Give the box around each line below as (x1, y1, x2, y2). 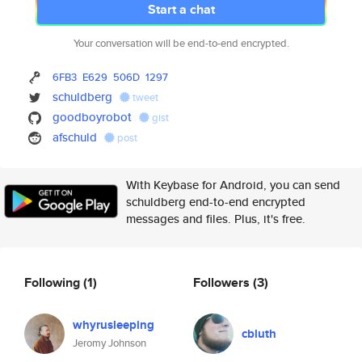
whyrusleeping (73, 316, 154, 334)
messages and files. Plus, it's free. (126, 210, 305, 227)
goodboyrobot (53, 108, 133, 125)
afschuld (53, 128, 98, 145)
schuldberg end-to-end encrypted (126, 193, 305, 210)
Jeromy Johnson (73, 335, 146, 351)
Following (24, 272, 83, 292)
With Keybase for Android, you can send (126, 176, 340, 193)
